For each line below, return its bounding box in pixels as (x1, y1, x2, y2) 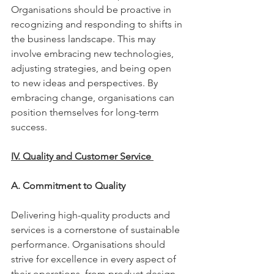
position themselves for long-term (11, 106, 161, 118)
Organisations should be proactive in (11, 4, 174, 15)
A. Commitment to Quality (11, 180, 128, 191)
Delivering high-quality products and (11, 209, 172, 221)
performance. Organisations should (11, 239, 168, 250)
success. (11, 121, 50, 133)
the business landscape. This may (11, 33, 158, 45)
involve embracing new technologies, (11, 48, 176, 59)
